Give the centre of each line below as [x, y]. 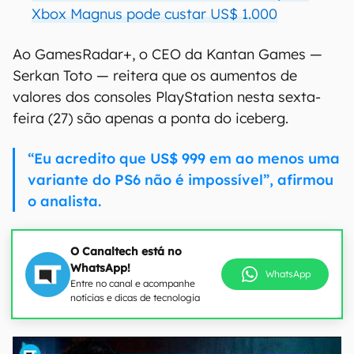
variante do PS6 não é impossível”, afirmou [181, 180]
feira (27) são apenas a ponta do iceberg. [151, 118]
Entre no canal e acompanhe [133, 283]
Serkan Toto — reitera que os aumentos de [155, 75]
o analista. [64, 201]
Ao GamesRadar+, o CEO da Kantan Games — [168, 54]
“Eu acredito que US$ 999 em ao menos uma [184, 158]
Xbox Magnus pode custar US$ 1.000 [154, 14]
